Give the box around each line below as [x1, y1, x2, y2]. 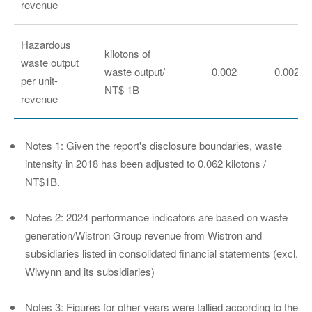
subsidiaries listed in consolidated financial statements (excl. [25, 246, 298, 261]
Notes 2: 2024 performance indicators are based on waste [25, 210, 288, 225]
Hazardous [21, 37, 71, 52]
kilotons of [104, 46, 150, 61]
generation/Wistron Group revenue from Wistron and [25, 228, 262, 243]
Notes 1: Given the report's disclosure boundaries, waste [25, 138, 282, 153]
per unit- [21, 73, 58, 88]
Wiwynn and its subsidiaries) [25, 264, 155, 279]
